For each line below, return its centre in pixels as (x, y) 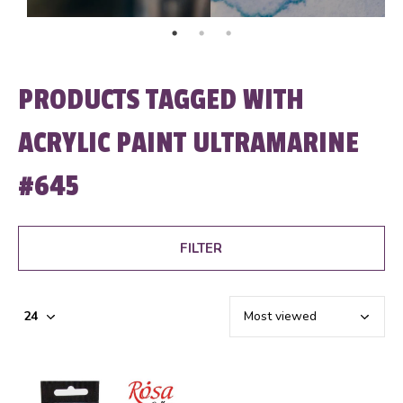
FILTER (201, 248)
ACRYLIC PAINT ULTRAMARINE (188, 143)
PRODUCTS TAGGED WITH (161, 99)
